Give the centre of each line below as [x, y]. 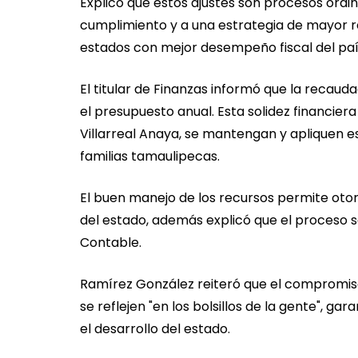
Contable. [111, 243]
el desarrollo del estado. [155, 329]
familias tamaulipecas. [150, 157]
